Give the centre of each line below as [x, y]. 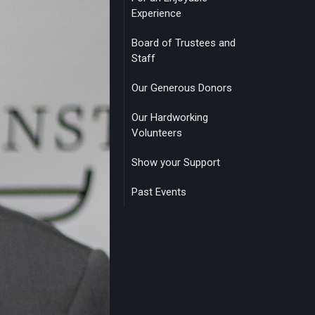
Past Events [159, 192]
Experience [156, 13]
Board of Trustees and [184, 43]
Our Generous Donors [182, 88]
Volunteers [157, 133]
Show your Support [176, 162]
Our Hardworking [170, 117]
